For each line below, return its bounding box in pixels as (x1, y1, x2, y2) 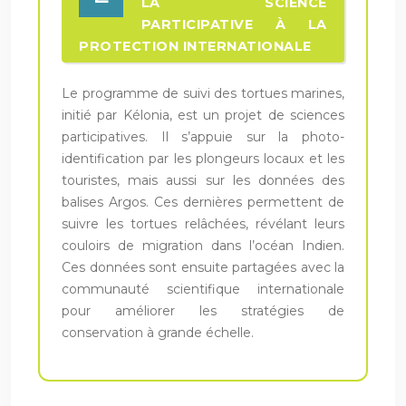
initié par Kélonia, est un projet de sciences (62, 106, 344, 123)
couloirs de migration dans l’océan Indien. (62, 237, 344, 254)
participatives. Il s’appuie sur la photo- (62, 128, 344, 145)
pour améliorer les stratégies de (62, 302, 344, 319)
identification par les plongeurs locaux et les (62, 150, 344, 167)
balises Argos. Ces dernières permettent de (62, 193, 344, 210)
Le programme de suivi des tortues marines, (62, 84, 344, 101)
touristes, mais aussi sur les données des (62, 171, 344, 188)
